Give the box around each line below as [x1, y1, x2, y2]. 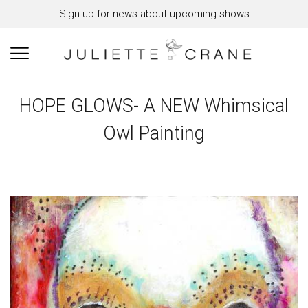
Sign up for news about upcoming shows [58, 8, 250, 20]
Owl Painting [103, 122, 205, 144]
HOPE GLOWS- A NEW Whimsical [19, 95, 289, 117]
